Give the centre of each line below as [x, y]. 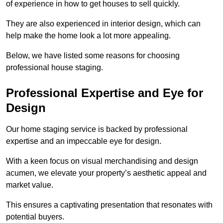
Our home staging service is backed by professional [97, 129]
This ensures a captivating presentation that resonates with [109, 205]
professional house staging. [55, 67]
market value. [30, 185]
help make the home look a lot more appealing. [88, 35]
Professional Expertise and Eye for [105, 93]
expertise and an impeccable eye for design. [84, 141]
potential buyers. [35, 217]
